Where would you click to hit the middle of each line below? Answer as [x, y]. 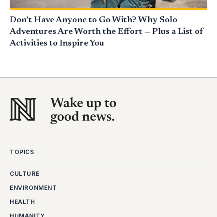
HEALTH [23, 202]
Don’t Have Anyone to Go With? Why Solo [93, 20]
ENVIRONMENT [33, 188]
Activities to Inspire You [57, 44]
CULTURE [25, 174]
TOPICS [22, 152]
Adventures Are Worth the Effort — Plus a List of [107, 32]
